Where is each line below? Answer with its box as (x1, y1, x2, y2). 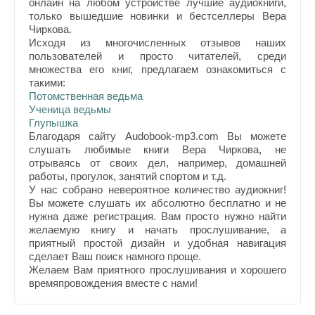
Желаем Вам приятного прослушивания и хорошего (29, 263, 286, 276)
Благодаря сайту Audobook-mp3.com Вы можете (29, 129, 286, 142)
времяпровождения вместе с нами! (29, 276, 198, 289)
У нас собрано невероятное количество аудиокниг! (29, 183, 286, 195)
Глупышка (29, 116, 78, 129)
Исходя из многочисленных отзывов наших (29, 36, 286, 49)
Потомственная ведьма (29, 89, 143, 102)
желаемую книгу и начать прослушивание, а (29, 223, 286, 236)
